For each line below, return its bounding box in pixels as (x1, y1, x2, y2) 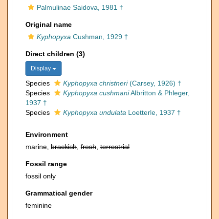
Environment (25, 131, 68, 138)
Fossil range (25, 160, 67, 168)
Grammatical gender (25, 189, 92, 197)
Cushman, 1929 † (71, 33, 128, 41)
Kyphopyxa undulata (63, 109, 126, 116)
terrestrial (100, 143, 130, 151)
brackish (51, 143, 77, 151)
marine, (25, 143, 51, 151)
